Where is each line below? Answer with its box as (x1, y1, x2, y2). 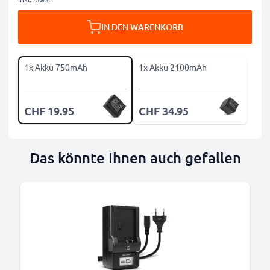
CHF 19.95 (24, 104, 74, 118)
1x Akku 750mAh (24, 61, 87, 72)
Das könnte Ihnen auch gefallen (29, 148, 241, 167)
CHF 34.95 (139, 104, 189, 118)
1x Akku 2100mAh (139, 61, 207, 72)
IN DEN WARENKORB (101, 21, 183, 33)
